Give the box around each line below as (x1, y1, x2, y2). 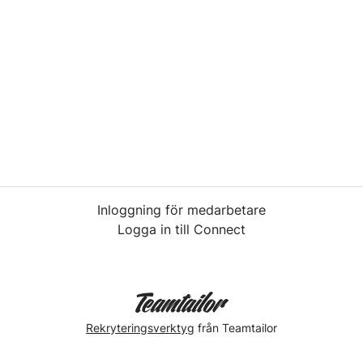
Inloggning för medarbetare (97, 202, 266, 218)
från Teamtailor (194, 320, 277, 335)
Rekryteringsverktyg (86, 320, 194, 335)
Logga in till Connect (117, 221, 246, 237)
